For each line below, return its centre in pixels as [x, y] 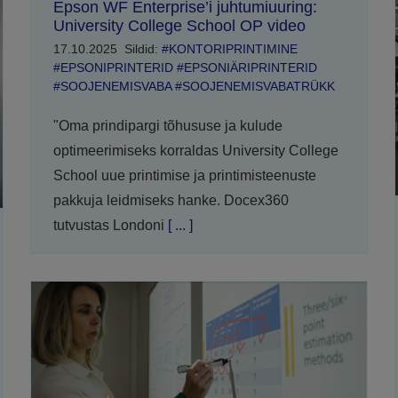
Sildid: [143, 48]
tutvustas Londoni [108, 225]
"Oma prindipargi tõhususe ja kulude [167, 125]
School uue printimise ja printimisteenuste [184, 175]
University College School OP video [179, 25]
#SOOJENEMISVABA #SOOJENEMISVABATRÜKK [194, 86]
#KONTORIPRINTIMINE [229, 48]
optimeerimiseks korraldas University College [195, 150]
